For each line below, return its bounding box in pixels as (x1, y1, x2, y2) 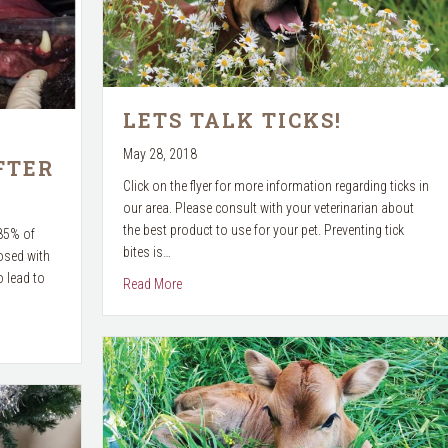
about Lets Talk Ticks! (180, 274, 300, 291)
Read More (122, 275, 182, 292)
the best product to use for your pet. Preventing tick (122, 221, 404, 238)
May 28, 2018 (122, 145, 197, 162)
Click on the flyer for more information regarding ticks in (122, 177, 429, 194)
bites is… (122, 243, 171, 260)
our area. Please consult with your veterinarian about (122, 199, 414, 216)
